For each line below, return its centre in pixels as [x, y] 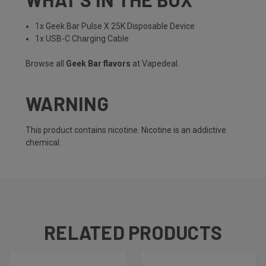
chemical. [43, 143]
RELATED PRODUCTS [133, 232]
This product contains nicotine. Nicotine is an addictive [126, 130]
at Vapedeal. [155, 64]
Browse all [46, 64]
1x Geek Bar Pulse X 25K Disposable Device [115, 26]
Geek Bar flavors [98, 64]
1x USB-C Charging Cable [82, 39]
